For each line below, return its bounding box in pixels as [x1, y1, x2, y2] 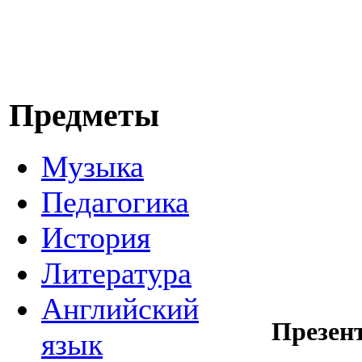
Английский [41, 292, 199, 326]
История [41, 221, 150, 255]
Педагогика [41, 185, 189, 220]
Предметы [9, 97, 159, 133]
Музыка [41, 149, 144, 184]
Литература [41, 256, 192, 291]
